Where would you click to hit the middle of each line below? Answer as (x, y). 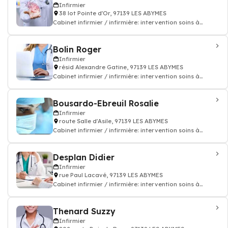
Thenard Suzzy (84, 211)
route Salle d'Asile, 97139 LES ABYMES (113, 121)
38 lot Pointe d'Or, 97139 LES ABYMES (113, 13)
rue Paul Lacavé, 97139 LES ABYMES (111, 175)
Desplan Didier (84, 157)
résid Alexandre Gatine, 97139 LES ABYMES (121, 67)
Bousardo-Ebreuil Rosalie (106, 103)
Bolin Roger (77, 49)
